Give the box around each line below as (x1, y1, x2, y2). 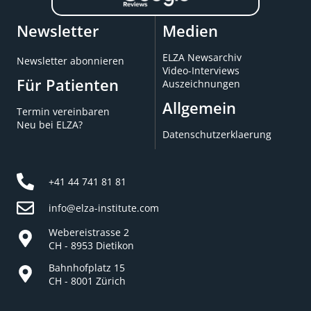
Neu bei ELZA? (17, 117, 83, 131)
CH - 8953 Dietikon (49, 238, 135, 252)
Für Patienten (17, 74, 119, 95)
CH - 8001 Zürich (49, 274, 126, 287)
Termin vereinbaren (17, 104, 110, 118)
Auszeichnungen (162, 76, 240, 90)
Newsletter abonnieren (17, 53, 124, 67)
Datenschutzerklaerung (162, 127, 271, 141)
